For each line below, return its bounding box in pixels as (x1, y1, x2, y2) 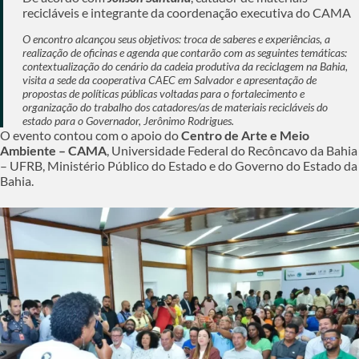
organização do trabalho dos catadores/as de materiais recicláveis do (22, 99, 328, 114)
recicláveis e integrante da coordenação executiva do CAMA (22, 4, 351, 20)
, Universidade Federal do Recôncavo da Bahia (107, 142, 357, 158)
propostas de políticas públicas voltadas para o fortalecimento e (22, 86, 305, 100)
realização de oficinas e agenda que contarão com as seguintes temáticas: (22, 45, 347, 59)
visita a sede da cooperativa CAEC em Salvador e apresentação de (22, 72, 317, 87)
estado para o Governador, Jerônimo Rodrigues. (22, 113, 234, 127)
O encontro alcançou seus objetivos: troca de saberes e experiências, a (22, 31, 330, 46)
